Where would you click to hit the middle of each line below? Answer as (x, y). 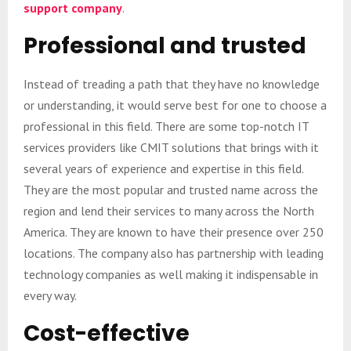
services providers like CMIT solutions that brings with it (171, 147)
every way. (50, 295)
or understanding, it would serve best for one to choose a (175, 105)
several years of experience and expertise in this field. (163, 168)
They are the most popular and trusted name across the (171, 189)
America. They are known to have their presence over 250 (174, 232)
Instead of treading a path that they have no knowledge (172, 83)
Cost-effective (107, 333)
